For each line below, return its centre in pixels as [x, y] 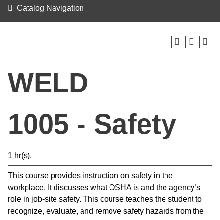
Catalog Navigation [50, 8]
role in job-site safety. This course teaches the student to [105, 199]
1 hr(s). [20, 155]
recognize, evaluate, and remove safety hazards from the [106, 211]
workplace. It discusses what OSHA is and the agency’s [104, 187]
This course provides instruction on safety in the [90, 176]
